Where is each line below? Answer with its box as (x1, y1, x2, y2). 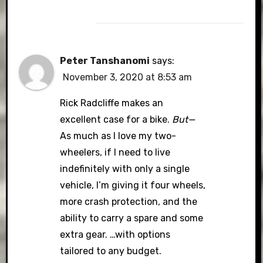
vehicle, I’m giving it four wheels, (60, 179, 206, 191)
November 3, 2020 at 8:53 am (63, 71, 193, 83)
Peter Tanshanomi (60, 55, 150, 66)
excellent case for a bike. (60, 113, 173, 125)
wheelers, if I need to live (60, 146, 171, 158)
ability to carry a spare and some (60, 212, 204, 224)
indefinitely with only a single (60, 163, 190, 174)
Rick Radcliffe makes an (60, 97, 164, 109)
